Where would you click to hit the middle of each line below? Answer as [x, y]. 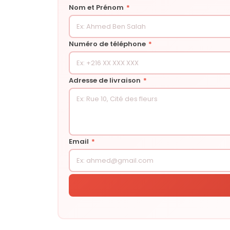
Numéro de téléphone [108, 44]
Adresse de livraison [106, 80]
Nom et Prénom [97, 7]
